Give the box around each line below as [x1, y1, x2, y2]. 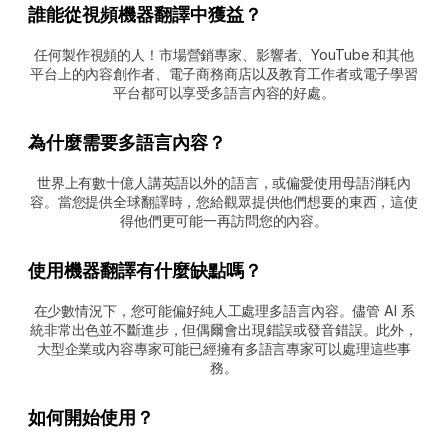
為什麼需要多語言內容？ [28, 132, 230, 154]
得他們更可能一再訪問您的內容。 [120, 212, 328, 230]
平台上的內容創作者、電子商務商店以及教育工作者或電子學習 [29, 65, 419, 83]
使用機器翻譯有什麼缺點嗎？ [28, 260, 266, 282]
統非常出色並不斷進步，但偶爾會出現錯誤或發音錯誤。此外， [29, 321, 419, 339]
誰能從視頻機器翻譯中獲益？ [28, 4, 262, 26]
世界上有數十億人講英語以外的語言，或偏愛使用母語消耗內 [36, 174, 412, 192]
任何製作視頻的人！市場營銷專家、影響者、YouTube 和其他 [34, 46, 414, 64]
